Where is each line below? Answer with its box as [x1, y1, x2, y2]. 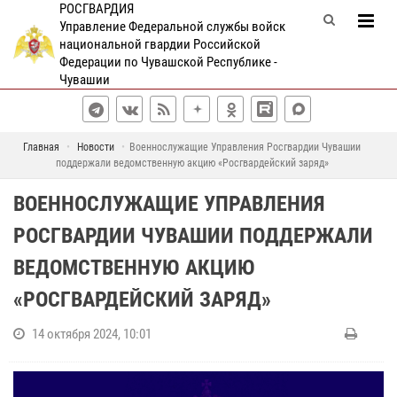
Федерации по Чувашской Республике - [58, 54, 277, 70]
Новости [77, 141, 114, 153]
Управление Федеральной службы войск [58, 19, 285, 35]
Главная [23, 141, 59, 153]
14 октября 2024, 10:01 [32, 326, 152, 342]
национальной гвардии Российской [58, 36, 261, 52]
